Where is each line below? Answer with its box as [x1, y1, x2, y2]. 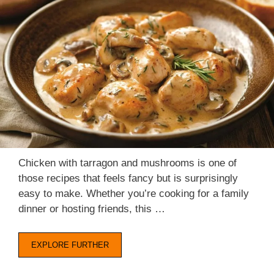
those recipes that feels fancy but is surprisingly [18, 172, 238, 185]
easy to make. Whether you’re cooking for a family [18, 188, 249, 200]
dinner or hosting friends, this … [18, 203, 165, 215]
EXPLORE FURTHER [31, 240, 109, 250]
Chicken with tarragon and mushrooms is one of [18, 157, 237, 169]
